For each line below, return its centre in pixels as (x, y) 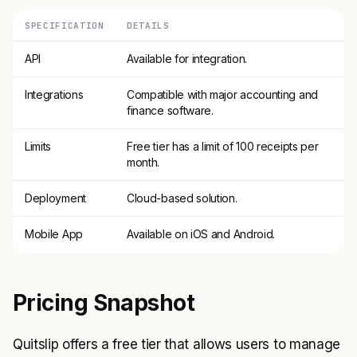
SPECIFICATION (65, 25)
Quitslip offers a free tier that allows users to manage (177, 344)
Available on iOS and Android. (201, 234)
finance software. (170, 110)
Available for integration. (187, 59)
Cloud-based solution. (182, 198)
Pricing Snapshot (104, 303)
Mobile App (54, 234)
